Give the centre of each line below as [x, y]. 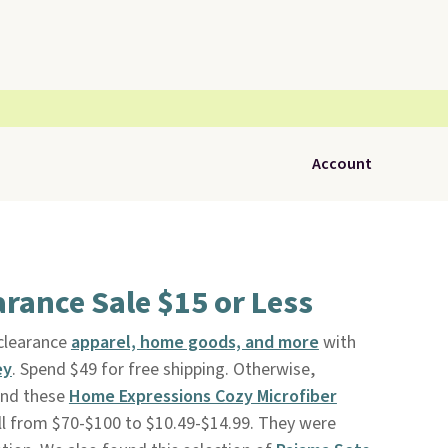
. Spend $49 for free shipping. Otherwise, [163, 369]
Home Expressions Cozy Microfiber [202, 396]
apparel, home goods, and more [194, 342]
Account [342, 164]
